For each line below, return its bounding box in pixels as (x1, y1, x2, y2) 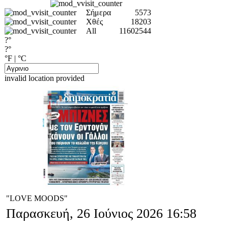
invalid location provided (5, 73, 84, 82)
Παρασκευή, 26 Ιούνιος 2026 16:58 (6, 206, 196, 221)
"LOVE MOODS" (6, 193, 68, 203)
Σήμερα (86, 8, 111, 17)
